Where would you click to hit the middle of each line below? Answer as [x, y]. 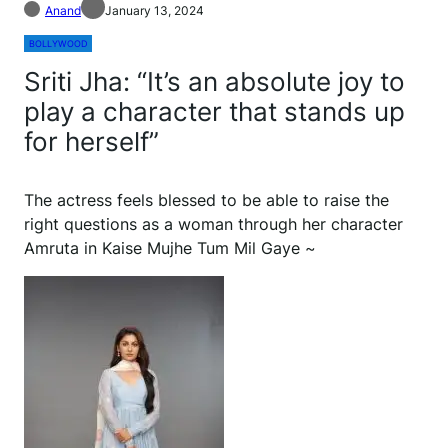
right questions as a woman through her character [213, 224]
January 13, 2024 [154, 11]
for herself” [91, 142]
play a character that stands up [214, 112]
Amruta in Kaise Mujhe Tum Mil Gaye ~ [170, 248]
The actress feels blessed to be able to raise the [206, 200]
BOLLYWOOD [58, 44]
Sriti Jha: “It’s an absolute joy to [214, 82]
